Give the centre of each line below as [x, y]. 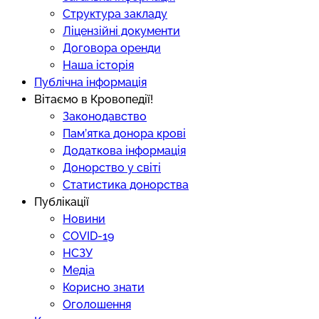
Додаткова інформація [124, 151]
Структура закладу [115, 14]
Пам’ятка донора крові [124, 134]
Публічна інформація [90, 82]
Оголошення [97, 304]
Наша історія [98, 65]
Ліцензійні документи [121, 31]
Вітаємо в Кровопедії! [94, 99]
